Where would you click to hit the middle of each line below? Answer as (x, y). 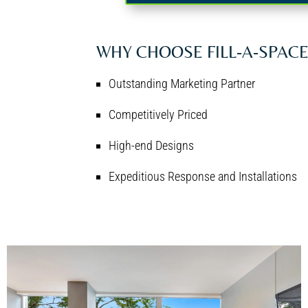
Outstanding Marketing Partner (182, 83)
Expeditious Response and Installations (203, 176)
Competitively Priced (158, 114)
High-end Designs (151, 145)
